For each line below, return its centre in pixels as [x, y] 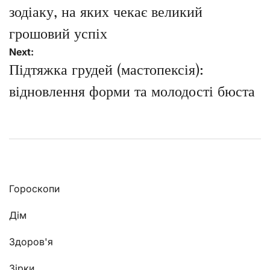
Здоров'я [31, 242]
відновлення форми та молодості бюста [132, 92]
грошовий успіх [58, 34]
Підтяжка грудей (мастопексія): [106, 70]
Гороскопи [34, 189]
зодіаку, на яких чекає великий [106, 12]
